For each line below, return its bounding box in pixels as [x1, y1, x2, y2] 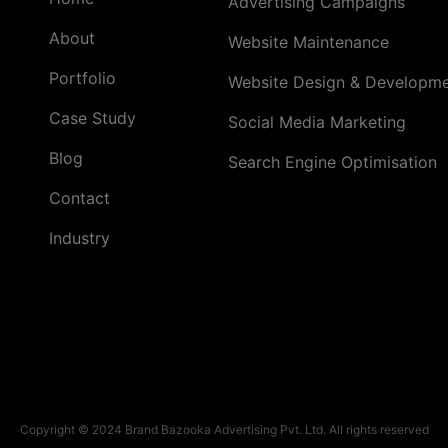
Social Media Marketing [228, 112, 406, 133]
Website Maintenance [228, 32, 389, 53]
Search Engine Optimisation [228, 152, 437, 173]
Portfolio [49, 68, 116, 89]
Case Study [49, 108, 136, 129]
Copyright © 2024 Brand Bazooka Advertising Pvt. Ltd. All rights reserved [19, 421, 429, 437]
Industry [49, 228, 110, 249]
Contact [49, 188, 110, 209]
